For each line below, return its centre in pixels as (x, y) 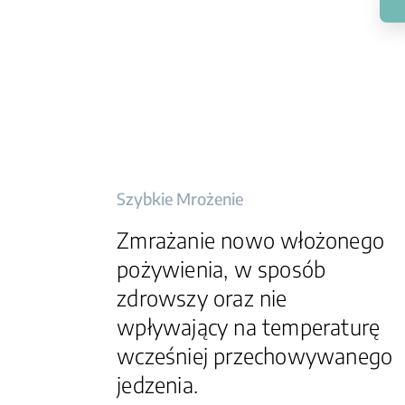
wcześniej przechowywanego (255, 355)
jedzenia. (157, 384)
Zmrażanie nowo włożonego (250, 240)
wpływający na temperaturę (249, 326)
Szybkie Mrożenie (180, 198)
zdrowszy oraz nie (202, 297)
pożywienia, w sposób (221, 268)
